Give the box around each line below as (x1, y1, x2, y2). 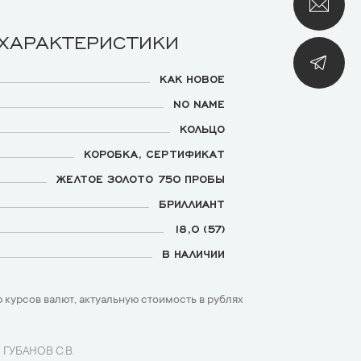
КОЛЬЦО (180, 122, 225, 135)
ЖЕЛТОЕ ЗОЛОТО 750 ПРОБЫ (56, 172, 225, 185)
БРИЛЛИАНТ (159, 197, 225, 210)
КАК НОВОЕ (160, 72, 225, 85)
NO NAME (173, 97, 225, 110)
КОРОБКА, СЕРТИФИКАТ (84, 147, 225, 160)
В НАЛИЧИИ (162, 247, 225, 259)
